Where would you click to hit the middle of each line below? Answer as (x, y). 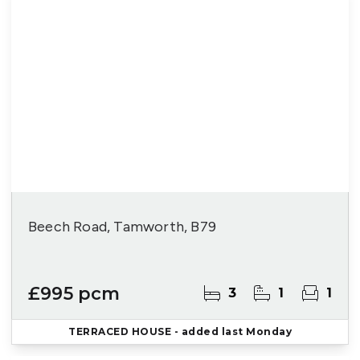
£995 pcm (74, 294)
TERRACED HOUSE (120, 331)
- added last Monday (231, 331)
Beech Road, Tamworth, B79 (122, 227)
